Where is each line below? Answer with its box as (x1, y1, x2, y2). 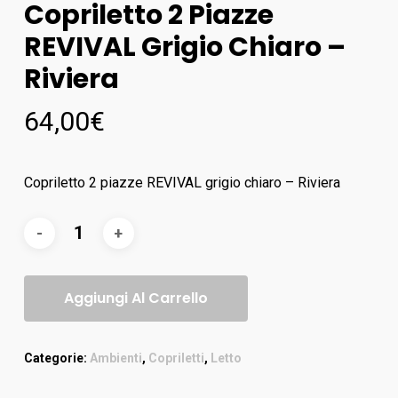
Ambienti (89, 351, 142, 365)
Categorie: (23, 351, 90, 365)
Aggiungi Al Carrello (63, 288, 208, 308)
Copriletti (147, 351, 204, 365)
